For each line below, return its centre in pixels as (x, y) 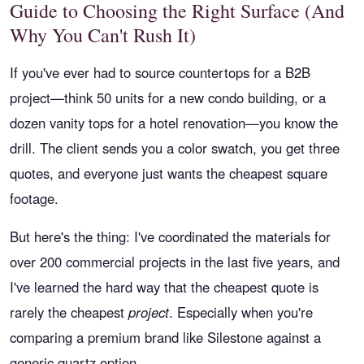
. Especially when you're (241, 312)
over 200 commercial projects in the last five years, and (175, 262)
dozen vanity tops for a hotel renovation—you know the (174, 123)
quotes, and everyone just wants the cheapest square (169, 173)
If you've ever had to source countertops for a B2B (160, 72)
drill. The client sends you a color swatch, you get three (175, 148)
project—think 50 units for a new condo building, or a (168, 97)
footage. (34, 198)
